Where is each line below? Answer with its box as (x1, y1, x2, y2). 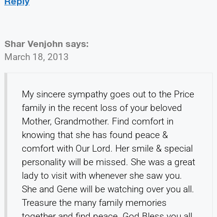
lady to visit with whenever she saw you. (21, 170, 182, 181)
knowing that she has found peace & (21, 129, 168, 140)
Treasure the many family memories (21, 197, 167, 208)
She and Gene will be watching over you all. (21, 183, 194, 195)
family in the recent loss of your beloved (21, 102, 182, 113)
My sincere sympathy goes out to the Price (21, 88, 194, 100)
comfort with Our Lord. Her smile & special (21, 142, 193, 154)
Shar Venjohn (4, 37, 63, 49)
